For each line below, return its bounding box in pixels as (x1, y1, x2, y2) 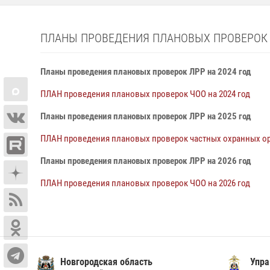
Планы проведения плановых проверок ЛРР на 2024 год (40, 66, 251, 77)
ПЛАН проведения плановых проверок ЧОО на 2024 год (40, 89, 250, 99)
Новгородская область (60, 256, 152, 268)
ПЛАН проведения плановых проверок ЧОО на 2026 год (40, 178, 250, 189)
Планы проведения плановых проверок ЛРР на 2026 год (40, 155, 251, 166)
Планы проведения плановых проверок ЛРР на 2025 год (40, 111, 251, 122)
